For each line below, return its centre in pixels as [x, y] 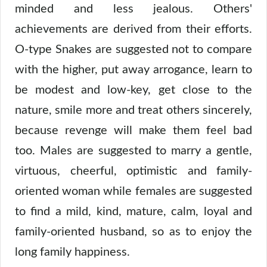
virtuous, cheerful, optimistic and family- [133, 171]
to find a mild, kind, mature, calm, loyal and [133, 211]
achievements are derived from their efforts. [133, 29]
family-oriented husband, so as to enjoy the [133, 232]
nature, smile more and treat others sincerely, [133, 110]
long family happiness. [72, 252]
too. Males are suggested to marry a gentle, [133, 150]
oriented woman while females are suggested [133, 191]
